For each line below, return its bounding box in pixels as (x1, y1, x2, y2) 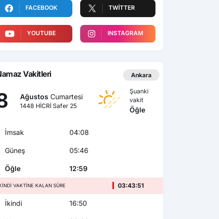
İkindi (3, 199, 22, 207)
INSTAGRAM (107, 29, 143, 37)
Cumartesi (48, 92, 83, 101)
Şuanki (130, 87, 149, 95)
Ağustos (20, 92, 49, 101)
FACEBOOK (25, 4, 57, 11)
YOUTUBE (26, 29, 56, 37)
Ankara (131, 71, 152, 79)
